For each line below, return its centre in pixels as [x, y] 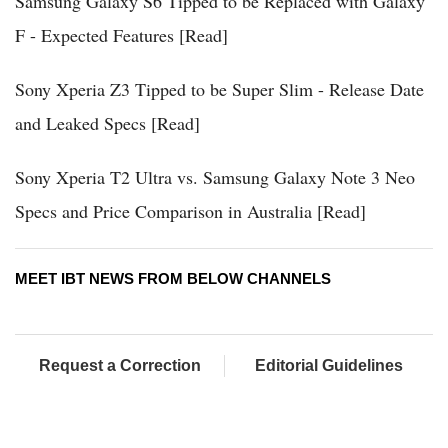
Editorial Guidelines [329, 366]
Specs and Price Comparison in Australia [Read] [190, 211]
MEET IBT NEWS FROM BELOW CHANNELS [173, 279]
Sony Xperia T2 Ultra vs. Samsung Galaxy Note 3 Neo [215, 177]
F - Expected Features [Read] [121, 35]
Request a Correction [119, 366]
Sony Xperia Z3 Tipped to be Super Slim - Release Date [219, 89]
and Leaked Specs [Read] [107, 123]
